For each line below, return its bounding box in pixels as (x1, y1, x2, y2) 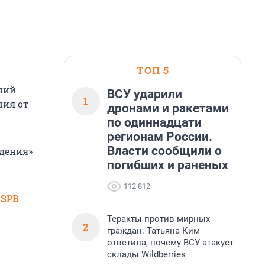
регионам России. (107, 130, 212, 144)
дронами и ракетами (107, 101, 229, 115)
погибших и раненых (107, 158, 228, 172)
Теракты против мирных (107, 214, 210, 224)
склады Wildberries (107, 249, 186, 260)
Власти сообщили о (107, 144, 222, 158)
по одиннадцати (107, 115, 202, 130)
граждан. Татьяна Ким (107, 225, 200, 236)
